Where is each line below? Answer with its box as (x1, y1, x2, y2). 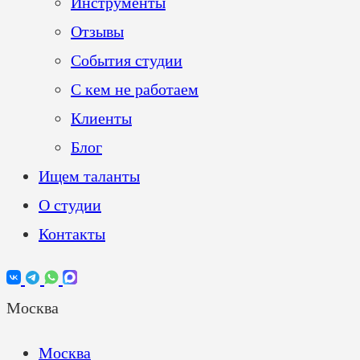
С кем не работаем (71, 80, 198, 98)
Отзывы (71, 22, 124, 40)
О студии (39, 196, 101, 214)
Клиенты (71, 109, 132, 127)
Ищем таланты (39, 167, 140, 185)
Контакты (39, 225, 105, 243)
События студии (71, 51, 182, 69)
